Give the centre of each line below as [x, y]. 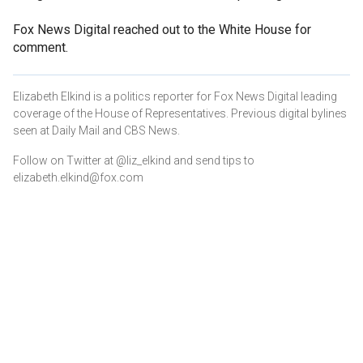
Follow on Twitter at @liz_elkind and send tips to [134, 160]
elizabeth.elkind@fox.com [78, 177]
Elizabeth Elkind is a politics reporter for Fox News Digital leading [175, 96]
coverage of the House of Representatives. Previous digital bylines [180, 113]
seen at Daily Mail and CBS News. [96, 130]
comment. [41, 47]
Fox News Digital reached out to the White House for [162, 29]
